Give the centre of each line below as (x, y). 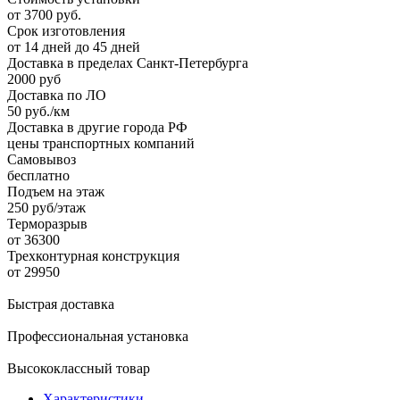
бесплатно (38, 175)
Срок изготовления (66, 30)
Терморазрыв (47, 223)
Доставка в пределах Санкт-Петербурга (128, 62)
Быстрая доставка (61, 304)
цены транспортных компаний (101, 143)
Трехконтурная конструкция (93, 255)
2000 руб (34, 79)
